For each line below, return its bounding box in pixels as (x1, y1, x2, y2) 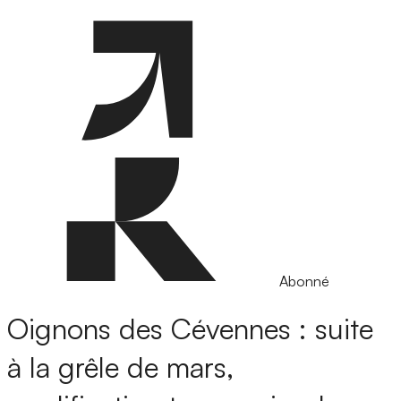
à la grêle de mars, (7, 349, 234, 386)
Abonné (279, 272, 329, 290)
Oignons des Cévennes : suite (7, 311, 373, 347)
